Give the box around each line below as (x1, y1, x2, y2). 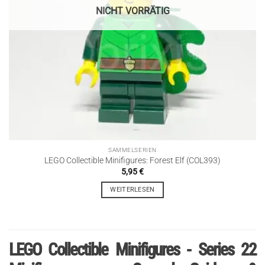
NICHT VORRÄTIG (95, 5, 170, 17)
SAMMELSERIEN (108, 146, 157, 153)
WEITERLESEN (110, 186, 155, 194)
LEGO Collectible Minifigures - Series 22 (9, 240, 256, 260)
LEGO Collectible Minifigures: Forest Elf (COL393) (44, 156, 221, 166)
